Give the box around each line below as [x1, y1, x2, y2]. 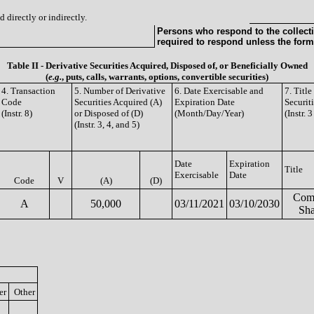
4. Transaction [1, 86, 55, 96]
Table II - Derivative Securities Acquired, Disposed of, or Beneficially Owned [6, 60, 308, 71]
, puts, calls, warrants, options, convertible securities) [62, 71, 268, 82]
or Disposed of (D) [74, 108, 143, 118]
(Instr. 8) [1, 108, 32, 118]
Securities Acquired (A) [74, 97, 162, 107]
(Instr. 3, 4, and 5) [74, 119, 139, 130]
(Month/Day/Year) [175, 108, 244, 118]
